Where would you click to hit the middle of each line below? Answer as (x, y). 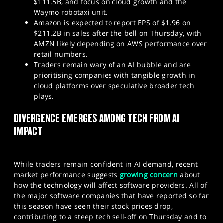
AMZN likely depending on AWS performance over (120, 44)
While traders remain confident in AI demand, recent (106, 164)
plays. (44, 96)
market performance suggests (67, 174)
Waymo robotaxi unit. (71, 12)
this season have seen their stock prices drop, (93, 206)
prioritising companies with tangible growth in (114, 75)
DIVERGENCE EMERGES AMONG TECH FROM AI (97, 118)
